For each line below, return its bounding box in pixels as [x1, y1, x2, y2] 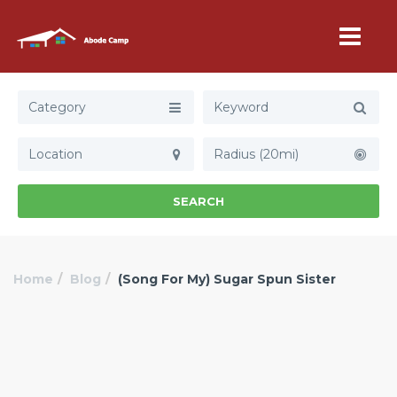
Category [28, 99, 86, 115]
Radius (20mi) [214, 146, 299, 162]
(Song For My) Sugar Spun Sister [118, 271, 336, 287]
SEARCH [173, 194, 224, 208]
